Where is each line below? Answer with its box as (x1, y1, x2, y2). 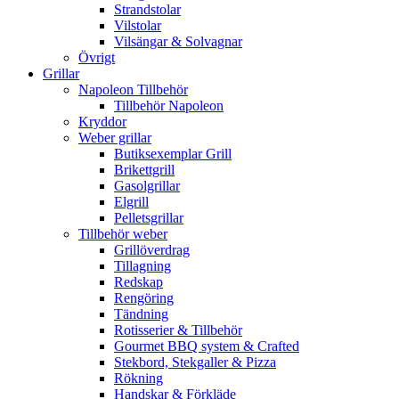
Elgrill (114, 193, 149, 209)
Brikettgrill (114, 161, 175, 177)
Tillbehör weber (78, 225, 167, 241)
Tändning (114, 305, 168, 322)
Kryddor (78, 113, 126, 129)
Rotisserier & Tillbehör (114, 322, 242, 338)
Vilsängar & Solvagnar (114, 33, 242, 49)
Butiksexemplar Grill (114, 145, 232, 161)
